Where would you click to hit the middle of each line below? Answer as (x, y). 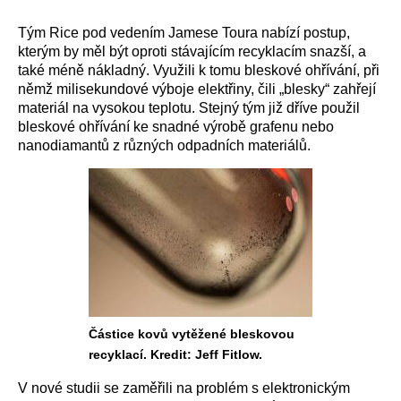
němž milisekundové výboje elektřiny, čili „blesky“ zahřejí (197, 89)
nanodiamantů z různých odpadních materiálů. (164, 145)
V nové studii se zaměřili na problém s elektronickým (184, 388)
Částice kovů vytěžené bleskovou (192, 334)
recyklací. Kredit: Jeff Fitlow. (175, 354)
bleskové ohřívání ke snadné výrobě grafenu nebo (176, 127)
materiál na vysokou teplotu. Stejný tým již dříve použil (189, 108)
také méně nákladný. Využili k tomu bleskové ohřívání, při (199, 70)
